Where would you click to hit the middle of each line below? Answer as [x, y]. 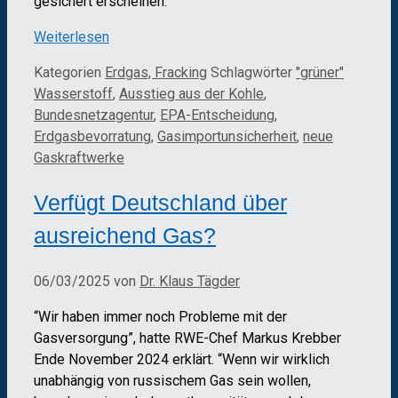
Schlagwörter [253, 72]
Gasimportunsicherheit [227, 136]
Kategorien [69, 72]
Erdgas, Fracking [156, 72]
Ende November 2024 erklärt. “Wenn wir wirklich [182, 360]
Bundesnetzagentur [94, 115]
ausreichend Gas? [125, 236]
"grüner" [320, 72]
